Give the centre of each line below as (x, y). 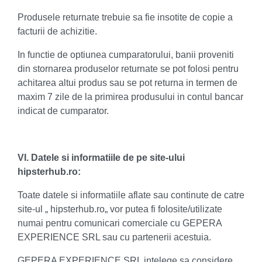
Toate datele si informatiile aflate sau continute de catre (131, 195)
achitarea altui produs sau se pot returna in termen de (127, 83)
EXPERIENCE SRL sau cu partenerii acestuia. (114, 237)
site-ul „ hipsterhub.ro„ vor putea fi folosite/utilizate (120, 209)
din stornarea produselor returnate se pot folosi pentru (128, 69)
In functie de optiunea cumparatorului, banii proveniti (126, 55)
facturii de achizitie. (57, 31)
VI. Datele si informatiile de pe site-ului (101, 158)
